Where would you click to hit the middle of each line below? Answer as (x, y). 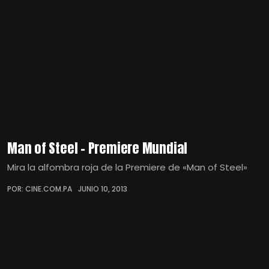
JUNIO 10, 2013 (103, 189)
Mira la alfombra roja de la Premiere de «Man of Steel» (127, 167)
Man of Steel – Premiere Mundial (98, 148)
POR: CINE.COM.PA (40, 189)
